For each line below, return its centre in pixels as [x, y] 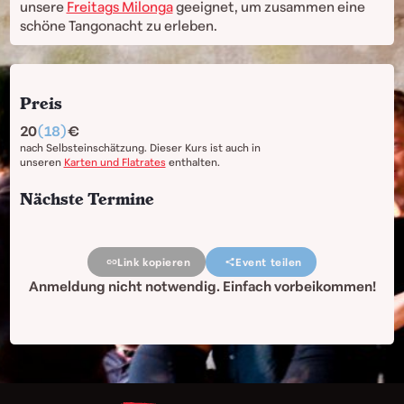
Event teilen [269, 262]
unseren [41, 162]
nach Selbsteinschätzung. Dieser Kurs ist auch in [140, 148]
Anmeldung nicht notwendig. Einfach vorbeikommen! [202, 287]
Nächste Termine [87, 198]
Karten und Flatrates [115, 162]
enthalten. [193, 162]
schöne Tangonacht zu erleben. [118, 26]
